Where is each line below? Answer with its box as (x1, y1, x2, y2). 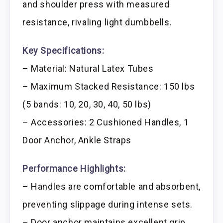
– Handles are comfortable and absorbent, (22, 181, 201, 192)
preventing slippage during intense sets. (22, 199, 193, 210)
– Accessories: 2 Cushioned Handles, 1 (22, 117, 189, 128)
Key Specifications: (22, 45, 105, 56)
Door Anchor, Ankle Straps (22, 135, 132, 146)
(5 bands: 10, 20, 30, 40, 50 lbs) (22, 99, 151, 110)
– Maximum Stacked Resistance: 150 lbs (22, 81, 195, 92)
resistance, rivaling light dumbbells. (22, 17, 172, 28)
